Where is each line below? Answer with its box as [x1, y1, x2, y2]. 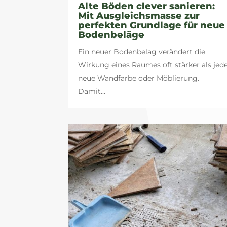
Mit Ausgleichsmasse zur [78, 10, 200, 21]
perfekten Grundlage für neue [78, 19, 225, 31]
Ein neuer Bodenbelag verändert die [78, 47, 206, 56]
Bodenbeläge [78, 29, 145, 41]
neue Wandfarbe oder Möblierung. [78, 73, 200, 83]
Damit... [78, 86, 106, 96]
